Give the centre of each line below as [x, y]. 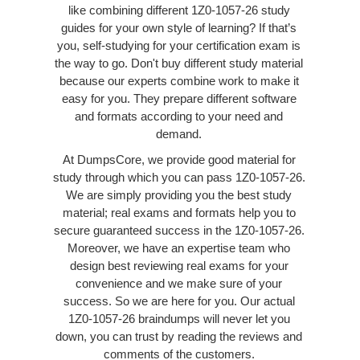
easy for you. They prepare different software [179, 98]
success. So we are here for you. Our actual [179, 301]
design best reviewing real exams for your [179, 265]
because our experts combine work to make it [179, 80]
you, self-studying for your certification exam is [179, 45]
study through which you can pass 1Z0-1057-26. [179, 177]
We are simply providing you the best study [179, 194]
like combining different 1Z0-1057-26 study [179, 10]
